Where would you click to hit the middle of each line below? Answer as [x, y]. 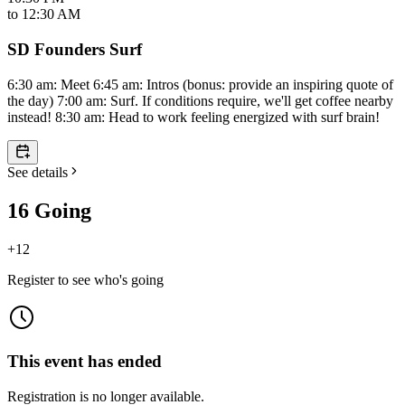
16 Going [49, 210]
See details [38, 172]
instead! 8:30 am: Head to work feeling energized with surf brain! [193, 117]
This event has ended [85, 362]
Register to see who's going [85, 279]
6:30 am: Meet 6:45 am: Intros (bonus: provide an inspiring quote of [200, 84]
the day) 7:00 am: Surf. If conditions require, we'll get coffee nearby [200, 100]
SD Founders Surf [75, 50]
